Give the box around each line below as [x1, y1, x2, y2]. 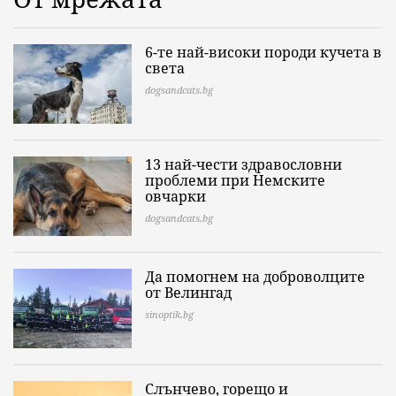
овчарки [145, 187, 206, 207]
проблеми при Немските [145, 171, 325, 191]
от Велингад [145, 283, 232, 303]
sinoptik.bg [145, 308, 194, 322]
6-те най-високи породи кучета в [145, 42, 382, 63]
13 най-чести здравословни [145, 155, 342, 175]
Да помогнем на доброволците [145, 267, 365, 287]
